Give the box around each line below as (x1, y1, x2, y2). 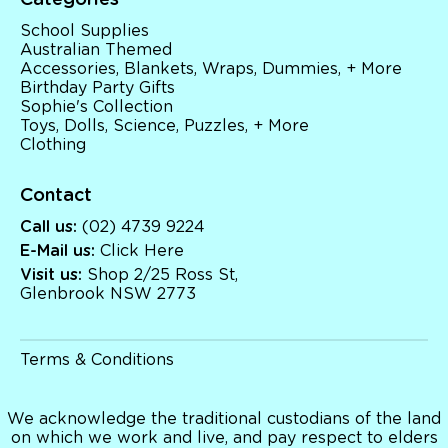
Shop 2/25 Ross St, (82, 267, 238, 284)
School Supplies (20, 23, 149, 40)
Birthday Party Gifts (20, 80, 175, 97)
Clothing (20, 137, 86, 154)
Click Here (100, 243, 184, 260)
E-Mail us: (20, 243, 95, 260)
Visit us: (20, 267, 82, 284)
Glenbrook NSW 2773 (20, 286, 196, 303)
